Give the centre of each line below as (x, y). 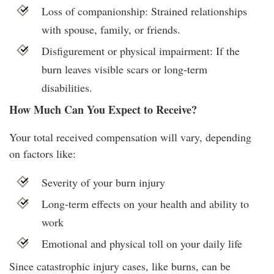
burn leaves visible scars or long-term (124, 69)
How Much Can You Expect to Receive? (103, 110)
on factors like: (43, 154)
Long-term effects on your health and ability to (145, 204)
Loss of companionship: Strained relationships (144, 11)
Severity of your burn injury (103, 183)
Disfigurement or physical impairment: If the (140, 50)
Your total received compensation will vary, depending (130, 137)
